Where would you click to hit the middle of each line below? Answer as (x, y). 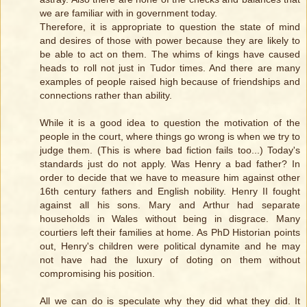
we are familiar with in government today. (128, 13)
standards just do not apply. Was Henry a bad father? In (170, 164)
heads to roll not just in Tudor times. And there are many (170, 68)
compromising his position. (97, 274)
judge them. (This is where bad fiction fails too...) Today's (170, 150)
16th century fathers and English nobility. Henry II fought (170, 192)
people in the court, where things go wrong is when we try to (170, 137)
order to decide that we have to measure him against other (170, 178)
